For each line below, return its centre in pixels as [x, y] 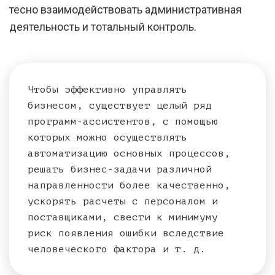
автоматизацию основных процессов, [129, 153]
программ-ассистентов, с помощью [123, 122]
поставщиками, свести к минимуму [123, 217]
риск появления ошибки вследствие [126, 233]
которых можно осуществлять [107, 137]
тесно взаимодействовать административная [126, 10]
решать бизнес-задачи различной [120, 169]
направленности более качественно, [129, 185]
